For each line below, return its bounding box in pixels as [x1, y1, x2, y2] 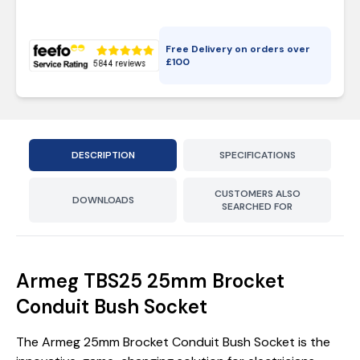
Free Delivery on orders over [166, 43, 311, 55]
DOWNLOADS [72, 194, 134, 207]
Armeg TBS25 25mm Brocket [16, 268, 284, 293]
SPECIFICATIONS [219, 149, 296, 162]
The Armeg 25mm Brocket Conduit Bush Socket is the [16, 333, 330, 350]
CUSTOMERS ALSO [214, 187, 301, 200]
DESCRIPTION [71, 149, 135, 162]
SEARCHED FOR [222, 200, 292, 213]
